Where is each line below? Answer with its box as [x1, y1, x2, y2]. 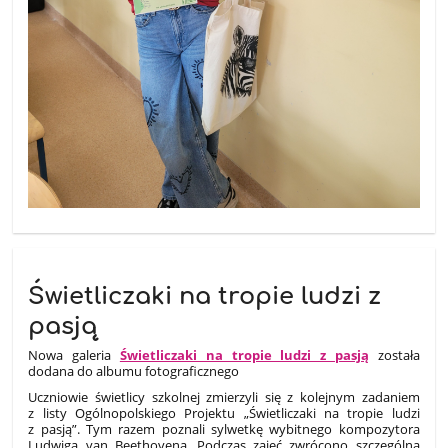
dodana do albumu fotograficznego [28, 361, 240, 380]
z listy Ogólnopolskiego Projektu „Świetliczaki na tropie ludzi [28, 403, 420, 422]
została [368, 345, 420, 364]
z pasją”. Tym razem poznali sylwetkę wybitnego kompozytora [28, 419, 420, 438]
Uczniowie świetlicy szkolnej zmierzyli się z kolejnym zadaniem [28, 387, 420, 406]
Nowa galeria [28, 345, 120, 364]
